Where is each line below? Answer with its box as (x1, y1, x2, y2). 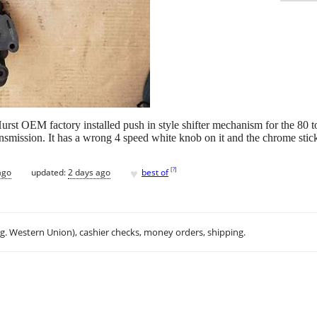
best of (142, 166, 168, 178)
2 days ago (68, 166, 110, 178)
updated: (31, 166, 68, 178)
